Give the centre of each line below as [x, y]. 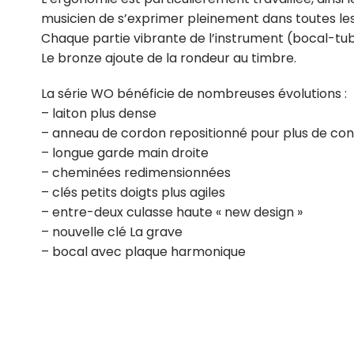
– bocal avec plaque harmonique [143, 252]
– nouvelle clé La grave [112, 232]
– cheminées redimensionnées [136, 173]
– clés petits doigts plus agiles [133, 192]
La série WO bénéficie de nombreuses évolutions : [194, 94]
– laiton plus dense [99, 113]
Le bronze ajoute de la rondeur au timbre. [169, 58]
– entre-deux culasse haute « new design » [172, 212]
